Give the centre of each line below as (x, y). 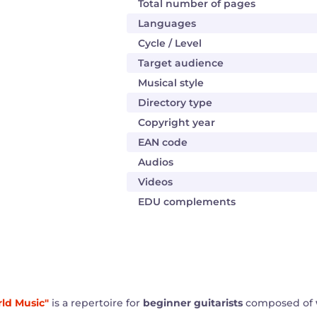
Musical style (171, 83)
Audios (156, 162)
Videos (155, 182)
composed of (279, 303)
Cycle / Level (170, 43)
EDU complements (187, 202)
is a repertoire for (96, 303)
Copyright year (177, 122)
